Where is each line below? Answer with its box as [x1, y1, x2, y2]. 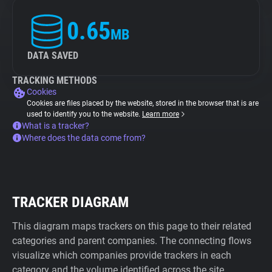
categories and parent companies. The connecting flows [12, 235, 251, 246]
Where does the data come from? [22, 133, 146, 143]
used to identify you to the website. [27, 110, 142, 118]
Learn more [142, 110, 179, 118]
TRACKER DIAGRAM [12, 194, 129, 211]
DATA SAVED [27, 50, 78, 61]
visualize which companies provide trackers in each [12, 250, 231, 261]
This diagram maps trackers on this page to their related [12, 220, 251, 232]
